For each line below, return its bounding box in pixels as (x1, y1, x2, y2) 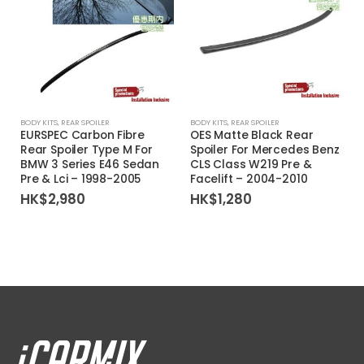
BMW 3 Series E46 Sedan (20, 156, 160, 172)
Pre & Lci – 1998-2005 (20, 171, 141, 187)
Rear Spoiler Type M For (20, 141, 153, 158)
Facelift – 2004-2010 (190, 171, 308, 187)
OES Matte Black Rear (190, 127, 314, 143)
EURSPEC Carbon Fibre (20, 127, 145, 143)
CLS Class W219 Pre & (190, 156, 312, 172)
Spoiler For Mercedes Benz (190, 141, 340, 158)
